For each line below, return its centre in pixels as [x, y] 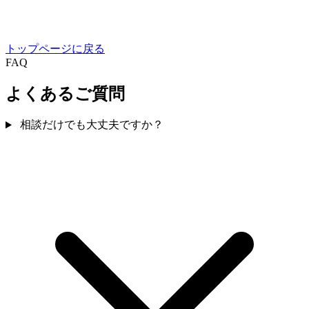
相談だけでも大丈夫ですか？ [91, 125]
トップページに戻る [55, 48]
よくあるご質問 [65, 93]
